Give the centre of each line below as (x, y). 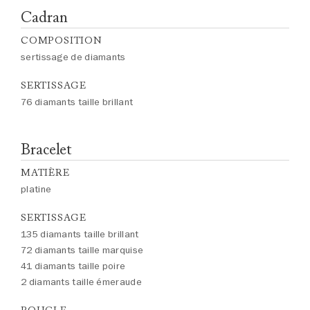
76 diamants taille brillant (77, 102)
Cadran (44, 17)
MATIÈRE (45, 173)
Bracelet (47, 149)
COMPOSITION (62, 40)
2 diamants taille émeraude (81, 282)
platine (36, 189)
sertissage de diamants (73, 57)
